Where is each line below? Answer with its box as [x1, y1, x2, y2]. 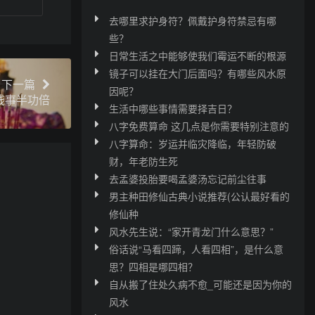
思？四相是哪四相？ [108, 259, 198, 274]
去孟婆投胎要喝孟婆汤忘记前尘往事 [108, 171, 266, 186]
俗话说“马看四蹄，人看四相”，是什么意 [108, 241, 283, 256]
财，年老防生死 [108, 153, 178, 168]
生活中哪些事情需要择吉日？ [108, 101, 237, 115]
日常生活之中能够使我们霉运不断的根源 [108, 48, 286, 63]
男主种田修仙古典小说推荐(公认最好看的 [108, 188, 290, 203]
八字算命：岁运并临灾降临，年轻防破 [108, 136, 276, 150]
